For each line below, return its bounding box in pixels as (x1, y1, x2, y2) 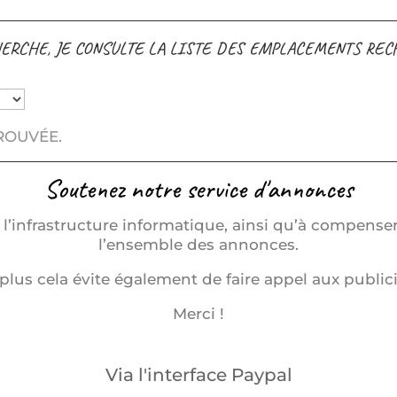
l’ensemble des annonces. (98, 236, 299, 254)
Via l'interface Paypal (105, 363, 292, 385)
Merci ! (173, 305, 224, 323)
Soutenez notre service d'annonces (44, 172, 353, 206)
